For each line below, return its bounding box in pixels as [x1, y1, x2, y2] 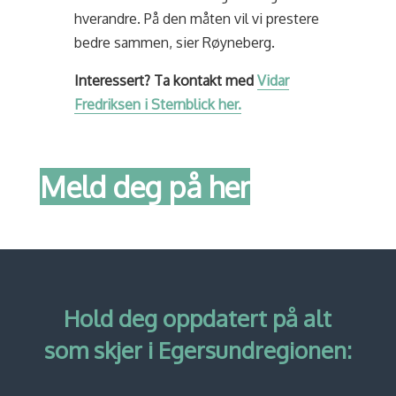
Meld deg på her [39, 168, 250, 205]
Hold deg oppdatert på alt [64, 303, 332, 332]
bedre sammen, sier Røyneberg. [74, 34, 276, 51]
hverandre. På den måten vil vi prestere [74, 10, 320, 27]
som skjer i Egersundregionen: [43, 335, 352, 364]
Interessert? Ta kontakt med [74, 72, 258, 89]
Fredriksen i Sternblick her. [74, 95, 242, 113]
